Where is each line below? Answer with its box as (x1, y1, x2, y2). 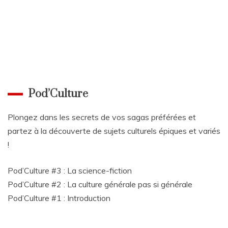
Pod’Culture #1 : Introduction (8, 193, 110, 204)
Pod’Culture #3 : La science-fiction (8, 165, 132, 176)
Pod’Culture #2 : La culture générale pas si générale (8, 179, 192, 190)
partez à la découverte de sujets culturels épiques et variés (8, 126, 220, 136)
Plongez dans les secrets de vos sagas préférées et (8, 112, 196, 123)
